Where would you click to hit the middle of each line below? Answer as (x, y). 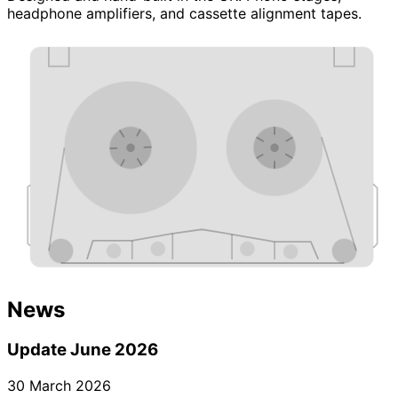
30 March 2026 (59, 386)
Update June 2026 (83, 350)
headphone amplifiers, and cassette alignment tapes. (184, 13)
